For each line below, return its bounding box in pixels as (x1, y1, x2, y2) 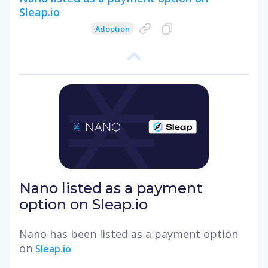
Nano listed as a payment (19, 179, 202, 197)
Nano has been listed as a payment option (19, 226, 238, 241)
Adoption (95, 23, 130, 34)
